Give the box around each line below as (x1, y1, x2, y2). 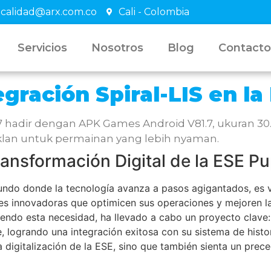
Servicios (17, 41, 67, 54)
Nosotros (91, 41, 143, 54)
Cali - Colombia (119, 6, 189, 18)
